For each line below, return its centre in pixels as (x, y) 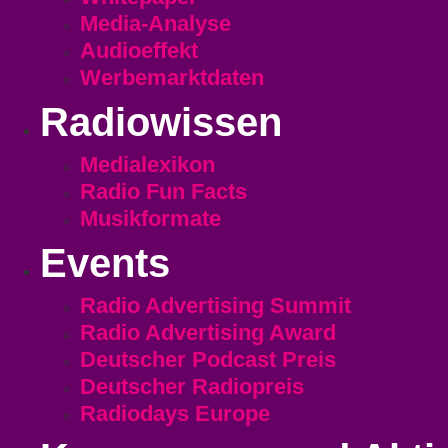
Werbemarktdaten (172, 78)
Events (105, 263)
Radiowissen (161, 122)
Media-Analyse (155, 24)
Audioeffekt (139, 51)
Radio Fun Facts (163, 192)
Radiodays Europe (175, 414)
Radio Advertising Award (208, 333)
